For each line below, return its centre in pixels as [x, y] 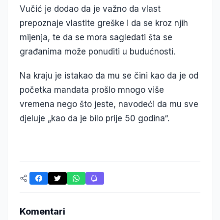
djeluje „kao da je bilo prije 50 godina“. [95, 119]
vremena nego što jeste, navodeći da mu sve [109, 104]
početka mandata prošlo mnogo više [92, 90]
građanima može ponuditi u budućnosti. [97, 52]
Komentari [42, 212]
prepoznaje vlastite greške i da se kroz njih [104, 23]
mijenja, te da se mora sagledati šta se [96, 38]
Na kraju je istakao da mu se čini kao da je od [109, 76]
